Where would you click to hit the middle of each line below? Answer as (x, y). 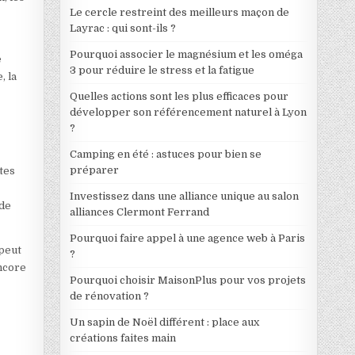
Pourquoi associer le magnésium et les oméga (186, 54)
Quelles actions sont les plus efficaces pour (179, 96)
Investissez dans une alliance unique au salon (184, 196)
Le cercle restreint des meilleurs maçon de (179, 12)
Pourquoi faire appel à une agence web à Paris (187, 238)
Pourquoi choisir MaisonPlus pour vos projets (187, 280)
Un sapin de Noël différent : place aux (164, 322)
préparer (94, 170)
